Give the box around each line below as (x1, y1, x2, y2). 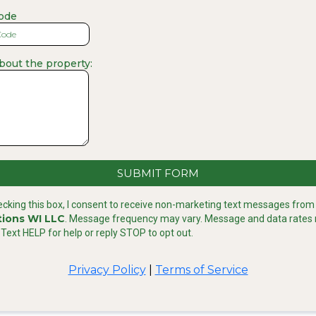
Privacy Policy (68, 263, 146, 276)
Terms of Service (154, 263, 248, 276)
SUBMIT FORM (117, 166, 199, 180)
